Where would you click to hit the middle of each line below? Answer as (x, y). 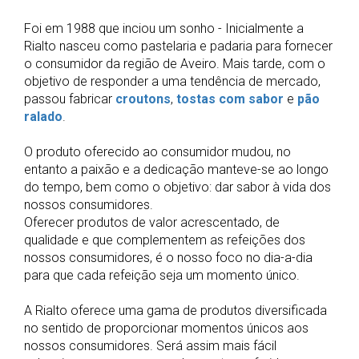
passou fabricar (70, 99)
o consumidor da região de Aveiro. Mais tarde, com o (175, 64)
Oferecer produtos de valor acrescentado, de (152, 222)
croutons (143, 99)
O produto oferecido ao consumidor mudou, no (157, 152)
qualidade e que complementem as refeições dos (165, 240)
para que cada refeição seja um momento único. (162, 275)
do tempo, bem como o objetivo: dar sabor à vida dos (177, 187)
